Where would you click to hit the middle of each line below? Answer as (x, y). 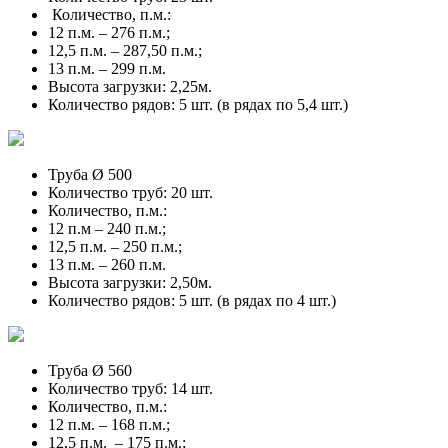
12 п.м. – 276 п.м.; (109, 32)
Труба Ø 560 (90, 370)
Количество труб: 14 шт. (130, 388)
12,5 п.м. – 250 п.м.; (115, 246)
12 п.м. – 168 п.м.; (109, 424)
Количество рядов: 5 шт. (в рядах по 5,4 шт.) (198, 104)
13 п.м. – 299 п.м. (109, 68)
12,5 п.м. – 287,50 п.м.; (127, 50)
